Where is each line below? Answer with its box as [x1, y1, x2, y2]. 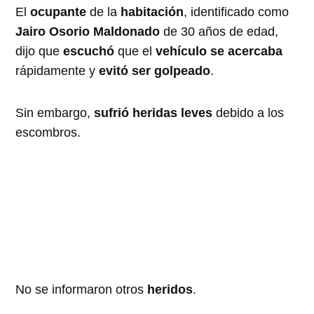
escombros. [15, 125, 85, 139]
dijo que [15, 43, 64, 58]
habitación [121, 4, 184, 19]
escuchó [63, 43, 115, 58]
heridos [147, 282, 193, 296]
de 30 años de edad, [160, 24, 279, 39]
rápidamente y [15, 63, 100, 78]
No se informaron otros [15, 282, 148, 296]
